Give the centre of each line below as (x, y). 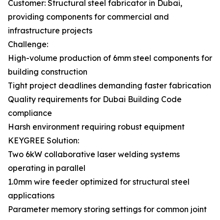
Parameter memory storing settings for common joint (107, 209)
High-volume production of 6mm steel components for (110, 58)
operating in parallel (47, 168)
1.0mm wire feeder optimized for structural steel (99, 182)
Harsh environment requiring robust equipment (96, 127)
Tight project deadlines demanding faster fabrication (110, 85)
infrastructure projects (50, 30)
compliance (30, 113)
